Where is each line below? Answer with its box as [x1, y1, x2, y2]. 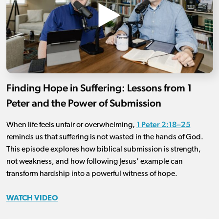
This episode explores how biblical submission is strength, [6, 146, 201, 154]
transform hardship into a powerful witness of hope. [6, 170, 177, 178]
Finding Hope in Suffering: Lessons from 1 [6, 82, 192, 94]
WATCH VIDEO [6, 195, 58, 203]
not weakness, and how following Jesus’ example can [6, 158, 183, 166]
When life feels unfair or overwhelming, [6, 121, 136, 130]
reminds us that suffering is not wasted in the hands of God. [6, 133, 203, 142]
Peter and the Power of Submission [6, 97, 161, 109]
